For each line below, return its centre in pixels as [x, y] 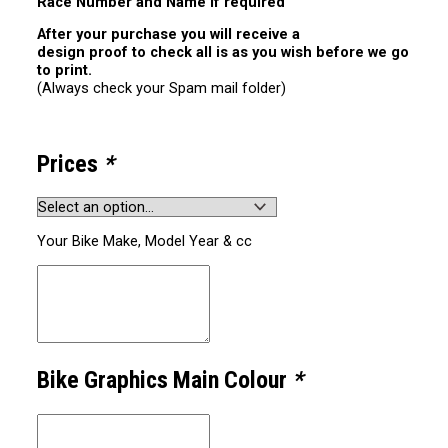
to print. [65, 70]
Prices [70, 163]
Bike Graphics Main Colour [165, 380]
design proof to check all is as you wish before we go [223, 52]
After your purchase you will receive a [169, 34]
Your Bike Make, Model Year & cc [145, 240]
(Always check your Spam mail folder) [162, 88]
